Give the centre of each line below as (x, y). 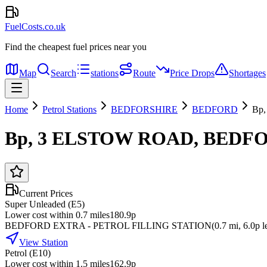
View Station (44, 242)
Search (63, 73)
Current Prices (46, 193)
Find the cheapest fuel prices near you (76, 47)
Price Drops (192, 73)
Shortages (247, 73)
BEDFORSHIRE (144, 109)
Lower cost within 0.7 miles (57, 215)
